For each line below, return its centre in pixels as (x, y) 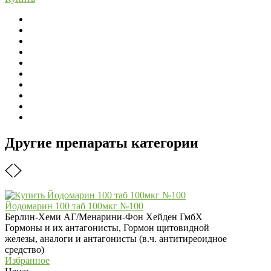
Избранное (27, 260)
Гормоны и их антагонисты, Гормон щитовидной (107, 227)
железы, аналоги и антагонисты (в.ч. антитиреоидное (116, 238)
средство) (24, 249)
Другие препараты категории (102, 142)
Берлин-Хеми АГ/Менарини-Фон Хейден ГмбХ (104, 217)
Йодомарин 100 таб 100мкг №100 (74, 206)
